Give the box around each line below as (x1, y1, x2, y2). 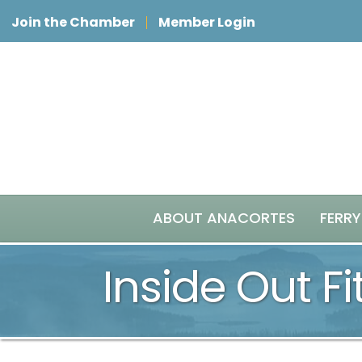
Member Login (158, 13, 255, 32)
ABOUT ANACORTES (153, 208, 295, 228)
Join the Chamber (11, 13, 135, 32)
